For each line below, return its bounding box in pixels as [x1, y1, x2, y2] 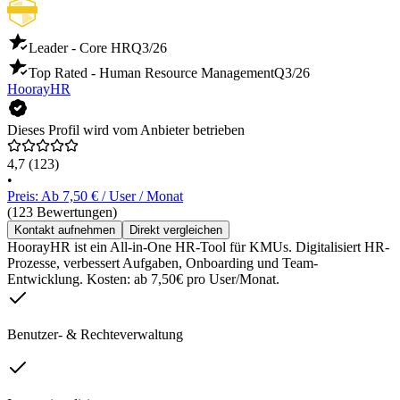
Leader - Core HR [29, 39, 131, 55]
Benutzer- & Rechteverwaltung [7, 326, 183, 342]
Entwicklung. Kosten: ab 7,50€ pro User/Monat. [7, 271, 279, 287]
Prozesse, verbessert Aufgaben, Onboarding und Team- [7, 254, 318, 271]
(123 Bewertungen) [7, 204, 117, 220]
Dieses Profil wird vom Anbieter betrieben [7, 121, 245, 137]
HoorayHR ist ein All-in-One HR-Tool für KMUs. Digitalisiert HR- [7, 238, 389, 254]
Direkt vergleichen [129, 222, 222, 237]
